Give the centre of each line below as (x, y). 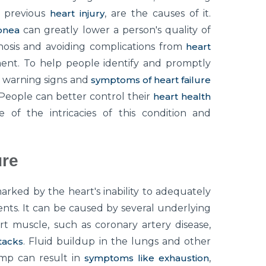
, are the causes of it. (158, 14)
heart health (182, 97)
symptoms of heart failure (151, 80)
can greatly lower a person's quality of (115, 30)
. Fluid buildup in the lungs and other (117, 242)
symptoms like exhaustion (147, 258)
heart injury (77, 14)
